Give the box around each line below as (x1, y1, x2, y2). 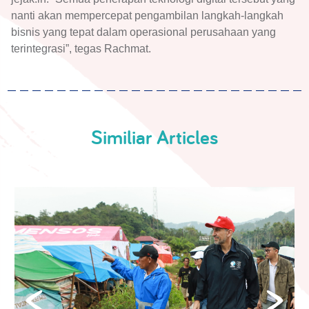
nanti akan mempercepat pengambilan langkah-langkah (11, 10, 283, 22)
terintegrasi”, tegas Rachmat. (11, 43, 151, 55)
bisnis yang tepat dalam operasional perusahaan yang (11, 26, 276, 39)
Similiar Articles (91, 124, 218, 150)
